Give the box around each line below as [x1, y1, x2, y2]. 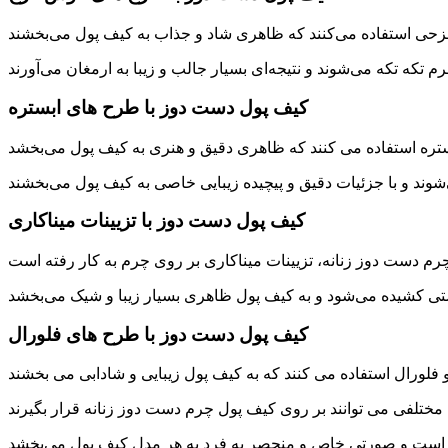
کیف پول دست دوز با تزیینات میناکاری [8, 210, 305, 232]
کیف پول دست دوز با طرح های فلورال [8, 323, 308, 345]
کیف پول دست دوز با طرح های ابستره [8, 96, 308, 118]
